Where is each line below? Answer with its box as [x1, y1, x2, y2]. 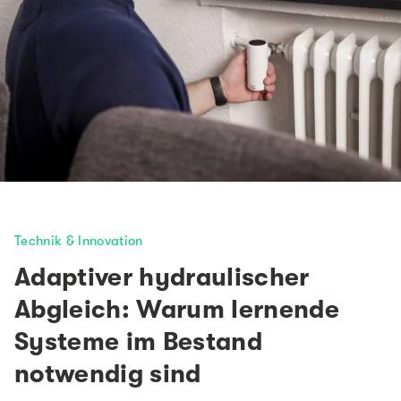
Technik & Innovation [14, 233, 143, 250]
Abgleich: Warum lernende [14, 295, 340, 325]
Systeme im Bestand [14, 328, 263, 357]
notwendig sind [14, 360, 201, 389]
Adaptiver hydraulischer [14, 263, 310, 293]
